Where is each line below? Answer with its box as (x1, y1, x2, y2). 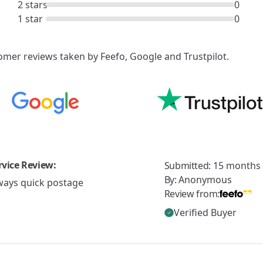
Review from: (164, 187, 220, 200)
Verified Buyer (173, 205, 237, 219)
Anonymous (178, 173, 232, 186)
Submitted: (164, 159, 213, 172)
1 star (18, 12, 43, 25)
